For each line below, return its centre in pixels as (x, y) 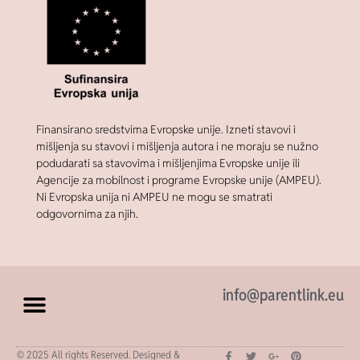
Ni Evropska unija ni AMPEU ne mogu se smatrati (154, 196)
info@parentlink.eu (283, 295)
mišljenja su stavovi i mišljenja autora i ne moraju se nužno (177, 146)
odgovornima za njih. (87, 213)
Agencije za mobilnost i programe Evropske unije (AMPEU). (178, 180)
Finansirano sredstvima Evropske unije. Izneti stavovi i (166, 129)
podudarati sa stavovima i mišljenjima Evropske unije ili (168, 163)
